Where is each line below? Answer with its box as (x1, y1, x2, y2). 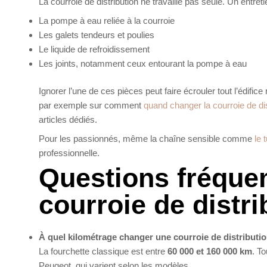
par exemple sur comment (39, 100, 144, 111)
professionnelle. (39, 147, 100, 158)
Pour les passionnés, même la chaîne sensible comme (39, 133, 254, 144)
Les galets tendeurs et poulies (39, 29, 154, 40)
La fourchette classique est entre (39, 246, 167, 257)
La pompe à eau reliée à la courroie (39, 15, 175, 26)
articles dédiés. (39, 114, 97, 125)
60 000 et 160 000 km (167, 246, 252, 257)
